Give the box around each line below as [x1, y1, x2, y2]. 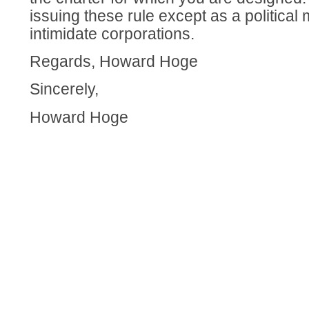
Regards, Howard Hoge [30, 52, 199, 70]
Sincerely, [30, 81, 99, 99]
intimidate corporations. [30, 25, 195, 43]
